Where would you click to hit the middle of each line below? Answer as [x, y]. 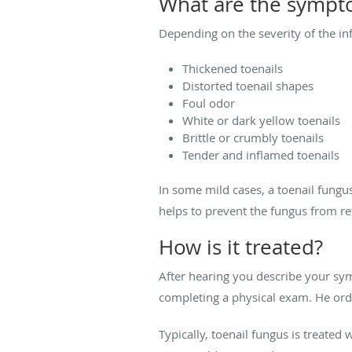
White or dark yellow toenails [261, 120]
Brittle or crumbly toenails [253, 137]
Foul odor [209, 103]
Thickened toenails [233, 68]
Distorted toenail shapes [248, 85]
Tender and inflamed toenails [261, 154]
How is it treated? [241, 247]
